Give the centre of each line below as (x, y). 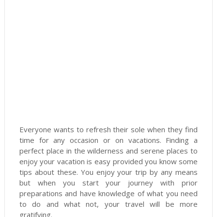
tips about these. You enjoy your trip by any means (108, 172)
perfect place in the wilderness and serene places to (108, 151)
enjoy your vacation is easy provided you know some (108, 161)
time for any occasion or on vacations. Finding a (108, 140)
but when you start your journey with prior (108, 183)
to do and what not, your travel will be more (108, 204)
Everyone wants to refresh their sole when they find (108, 129)
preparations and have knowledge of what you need (108, 193)
